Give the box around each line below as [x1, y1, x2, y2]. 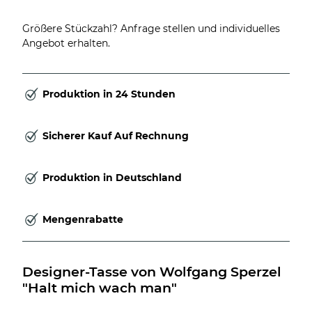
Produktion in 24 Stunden [42, 88, 175, 101]
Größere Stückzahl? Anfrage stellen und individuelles [22, 22, 280, 35]
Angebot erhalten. [22, 36, 110, 49]
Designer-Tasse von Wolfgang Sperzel [22, 263, 285, 280]
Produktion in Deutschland [42, 171, 182, 185]
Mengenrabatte [42, 213, 123, 226]
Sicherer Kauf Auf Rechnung [42, 130, 189, 143]
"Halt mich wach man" [22, 279, 177, 296]
